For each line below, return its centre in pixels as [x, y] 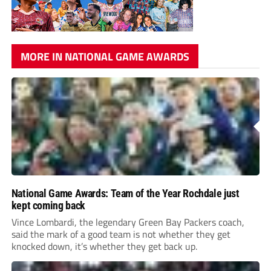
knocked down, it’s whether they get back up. [104, 246]
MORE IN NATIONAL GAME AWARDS [105, 56]
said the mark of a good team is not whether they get [121, 234]
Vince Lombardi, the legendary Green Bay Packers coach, [128, 222]
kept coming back [48, 205]
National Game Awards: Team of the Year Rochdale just [125, 193]
